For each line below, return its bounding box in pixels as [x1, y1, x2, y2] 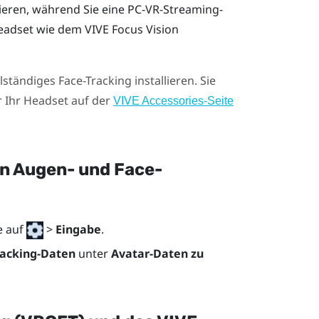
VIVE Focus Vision [84, 21, 179, 37]
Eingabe [55, 221, 101, 237]
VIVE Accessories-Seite [113, 94, 234, 107]
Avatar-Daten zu [110, 246, 204, 262]
